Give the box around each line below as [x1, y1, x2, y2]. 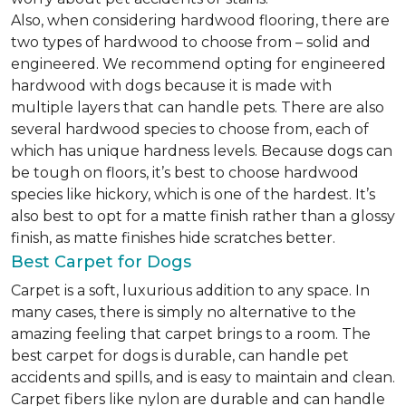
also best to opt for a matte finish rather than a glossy [11, 208, 395, 225]
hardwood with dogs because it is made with [11, 77, 332, 94]
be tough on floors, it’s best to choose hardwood [11, 164, 359, 181]
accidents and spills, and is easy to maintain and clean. [11, 369, 395, 386]
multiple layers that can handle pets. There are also [11, 99, 384, 116]
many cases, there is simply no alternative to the [11, 304, 356, 321]
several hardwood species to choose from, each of [11, 121, 369, 138]
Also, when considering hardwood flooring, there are [11, 12, 390, 29]
